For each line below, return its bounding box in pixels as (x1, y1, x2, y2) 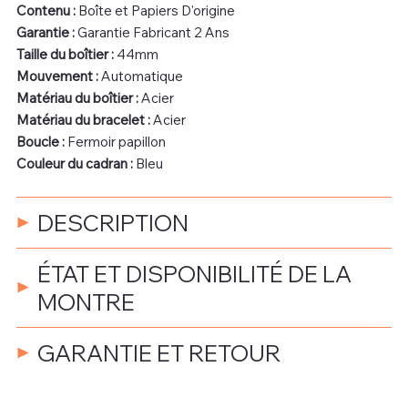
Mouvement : (15, 66, 101, 85)
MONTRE (36, 287, 135, 316)
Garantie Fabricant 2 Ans (74, 23, 229, 41)
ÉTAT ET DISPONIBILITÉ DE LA (36, 259, 352, 288)
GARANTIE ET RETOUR (36, 338, 280, 367)
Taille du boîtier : (15, 45, 117, 63)
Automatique (100, 66, 183, 85)
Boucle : (15, 132, 65, 150)
